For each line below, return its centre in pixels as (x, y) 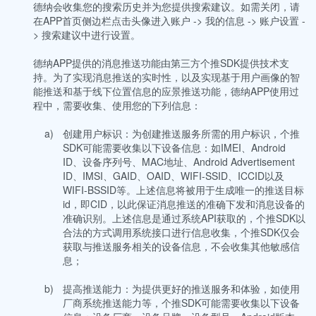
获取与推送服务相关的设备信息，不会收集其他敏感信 (181, 246)
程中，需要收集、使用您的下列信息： (117, 105)
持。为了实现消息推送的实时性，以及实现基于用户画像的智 (166, 77)
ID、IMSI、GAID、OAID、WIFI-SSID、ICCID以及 (174, 176)
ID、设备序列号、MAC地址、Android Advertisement (179, 162)
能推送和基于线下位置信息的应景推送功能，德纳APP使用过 (166, 91)
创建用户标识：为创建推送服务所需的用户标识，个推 (181, 133)
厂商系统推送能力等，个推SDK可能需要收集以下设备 (181, 303)
